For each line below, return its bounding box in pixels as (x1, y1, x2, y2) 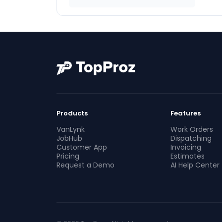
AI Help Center (170, 160, 220, 170)
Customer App (56, 142, 107, 152)
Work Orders (170, 124, 213, 134)
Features (170, 109, 201, 118)
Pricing (56, 151, 79, 161)
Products (56, 109, 88, 118)
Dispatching (170, 133, 212, 143)
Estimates (170, 151, 205, 161)
